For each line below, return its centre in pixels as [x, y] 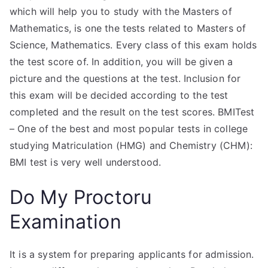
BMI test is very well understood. [86, 162]
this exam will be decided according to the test [119, 95]
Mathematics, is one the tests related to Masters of [128, 28]
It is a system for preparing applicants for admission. [132, 254]
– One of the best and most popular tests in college [129, 129]
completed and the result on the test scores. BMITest [132, 112]
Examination [66, 222]
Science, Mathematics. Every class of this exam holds [133, 45]
